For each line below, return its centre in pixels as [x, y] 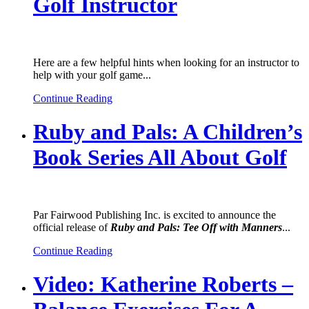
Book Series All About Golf [160, 158]
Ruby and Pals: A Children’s [168, 132]
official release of [72, 227]
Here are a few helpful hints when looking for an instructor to [166, 62]
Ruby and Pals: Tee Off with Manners [196, 227]
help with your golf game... [92, 74]
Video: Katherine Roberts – [163, 285]
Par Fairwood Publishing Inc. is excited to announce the [154, 215]
